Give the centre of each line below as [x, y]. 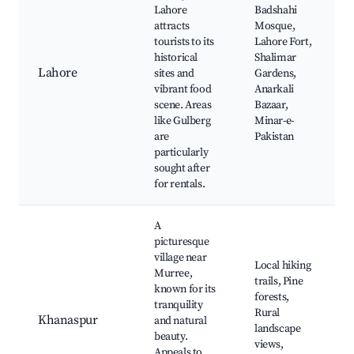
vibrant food [183, 90]
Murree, [173, 274]
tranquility [179, 305]
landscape [278, 329]
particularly [181, 153]
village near [181, 258]
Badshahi [276, 11]
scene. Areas [183, 105]
